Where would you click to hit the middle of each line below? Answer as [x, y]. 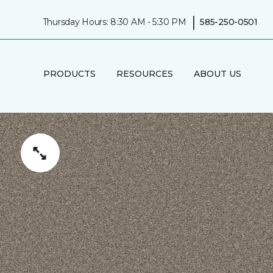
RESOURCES [144, 73]
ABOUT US [217, 73]
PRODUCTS [69, 73]
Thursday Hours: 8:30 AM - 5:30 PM [114, 22]
